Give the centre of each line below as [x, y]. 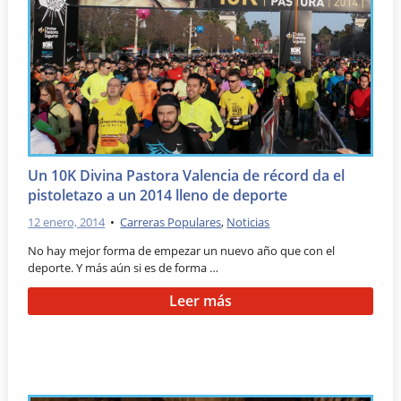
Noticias [248, 222]
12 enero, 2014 [67, 222]
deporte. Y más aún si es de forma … [124, 267]
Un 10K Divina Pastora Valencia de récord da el [187, 176]
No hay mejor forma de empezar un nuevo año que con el [182, 250]
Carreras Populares [171, 222]
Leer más [200, 301]
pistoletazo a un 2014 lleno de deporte [158, 196]
